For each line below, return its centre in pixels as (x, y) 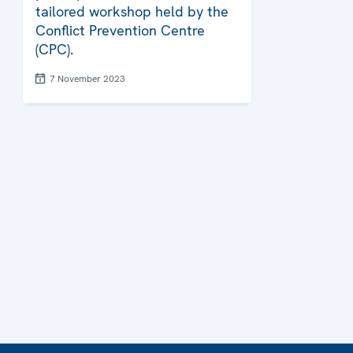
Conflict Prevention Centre (120, 31)
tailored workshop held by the (132, 12)
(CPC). (54, 50)
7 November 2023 (87, 79)
